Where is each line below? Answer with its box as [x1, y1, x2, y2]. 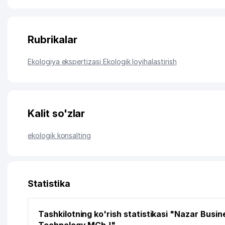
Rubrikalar [28, 34, 77, 46]
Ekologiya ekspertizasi [28, 57, 101, 66]
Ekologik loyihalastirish [102, 57, 177, 66]
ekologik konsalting [28, 131, 91, 140]
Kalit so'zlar [28, 107, 85, 120]
